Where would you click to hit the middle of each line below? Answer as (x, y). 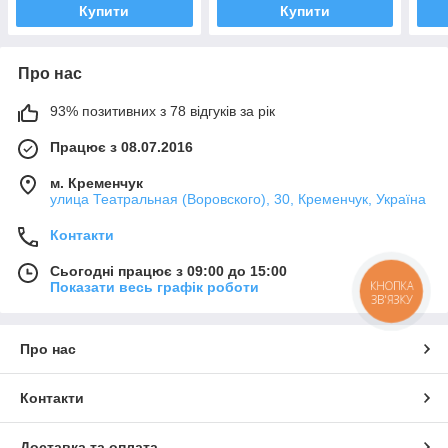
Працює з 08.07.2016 (121, 146)
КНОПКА (392, 286)
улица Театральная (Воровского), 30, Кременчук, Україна (238, 198)
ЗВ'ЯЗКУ (391, 299)
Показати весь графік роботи (154, 286)
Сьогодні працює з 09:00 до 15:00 (168, 270)
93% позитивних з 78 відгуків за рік (162, 110)
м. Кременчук (96, 182)
